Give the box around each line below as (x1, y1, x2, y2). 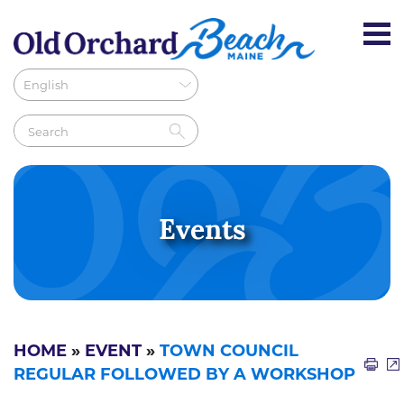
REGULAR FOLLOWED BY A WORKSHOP (14, 366, 355, 384)
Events (158, 217, 246, 246)
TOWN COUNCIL (160, 343, 298, 361)
